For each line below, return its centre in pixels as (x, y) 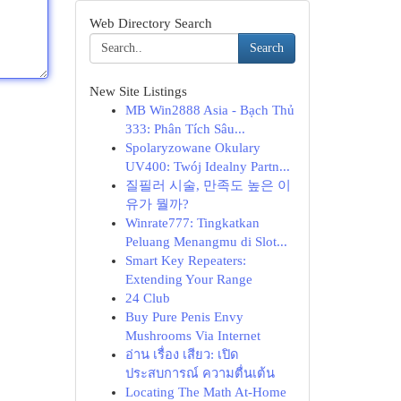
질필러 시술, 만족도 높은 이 (208, 185)
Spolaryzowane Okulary (192, 148)
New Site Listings (138, 91)
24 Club (147, 298)
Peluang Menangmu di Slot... (206, 242)
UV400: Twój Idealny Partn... (207, 166)
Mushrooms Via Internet (192, 336)
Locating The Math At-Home (205, 392)
